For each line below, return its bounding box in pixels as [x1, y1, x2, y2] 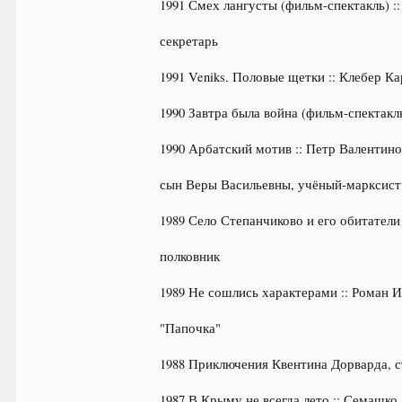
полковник [160, 248, 221, 265]
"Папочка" [160, 319, 222, 336]
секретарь [160, 32, 219, 49]
